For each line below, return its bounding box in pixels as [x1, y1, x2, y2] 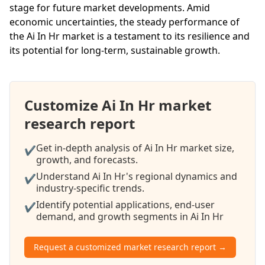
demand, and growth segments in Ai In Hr [36, 209, 224, 223]
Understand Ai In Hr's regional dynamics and [36, 169, 237, 183]
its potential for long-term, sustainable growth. [9, 43, 220, 57]
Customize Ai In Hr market [24, 95, 211, 115]
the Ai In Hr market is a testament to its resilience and [9, 29, 250, 43]
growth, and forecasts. [36, 153, 138, 166]
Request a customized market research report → [34, 241, 227, 253]
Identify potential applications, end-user [36, 198, 215, 211]
